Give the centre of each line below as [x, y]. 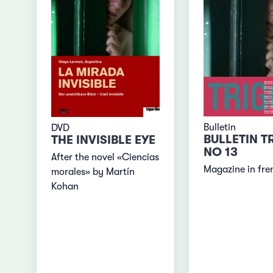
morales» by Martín [93, 172]
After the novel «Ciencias [105, 157]
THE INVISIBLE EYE [104, 140]
